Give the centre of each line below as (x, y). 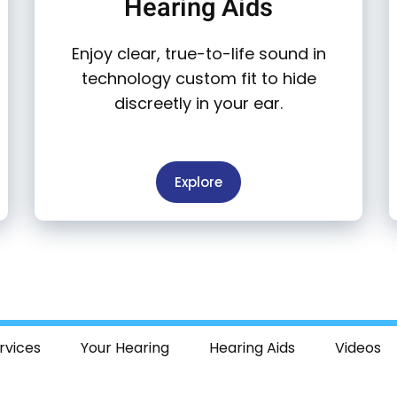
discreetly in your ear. (198, 104)
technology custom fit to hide (198, 79)
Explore (198, 183)
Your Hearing (125, 348)
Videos (358, 348)
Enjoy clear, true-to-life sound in (198, 54)
